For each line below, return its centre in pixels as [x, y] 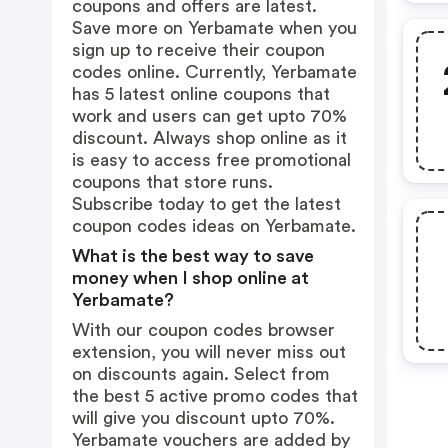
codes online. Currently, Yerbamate [214, 72]
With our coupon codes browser [203, 330]
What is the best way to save [193, 256]
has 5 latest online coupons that [201, 94]
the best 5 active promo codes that [215, 396]
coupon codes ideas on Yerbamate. [214, 226]
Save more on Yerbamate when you [214, 28]
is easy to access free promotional [211, 160]
